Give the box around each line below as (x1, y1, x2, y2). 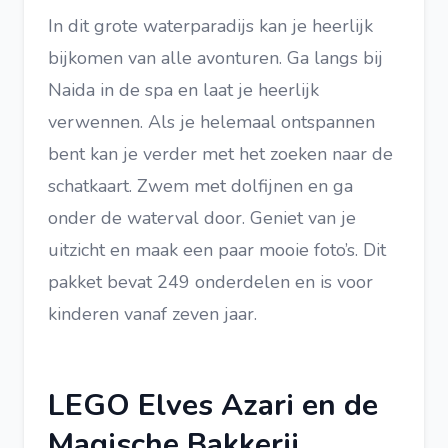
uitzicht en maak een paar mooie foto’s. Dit (48, 238, 386, 262)
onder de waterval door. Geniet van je (48, 206, 356, 230)
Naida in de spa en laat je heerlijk (48, 78, 319, 102)
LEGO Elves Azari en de (48, 385, 378, 426)
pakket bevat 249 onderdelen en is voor (48, 270, 373, 294)
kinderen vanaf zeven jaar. (48, 302, 262, 326)
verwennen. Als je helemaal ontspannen (48, 110, 375, 134)
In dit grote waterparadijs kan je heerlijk (48, 14, 373, 38)
